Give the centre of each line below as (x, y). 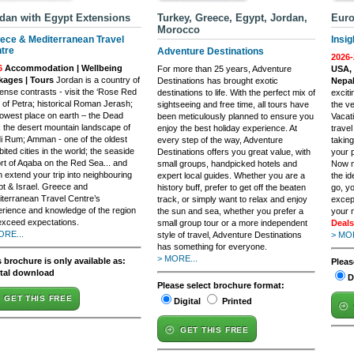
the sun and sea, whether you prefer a (230, 211)
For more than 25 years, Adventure (224, 69)
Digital (187, 301)
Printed (237, 301)
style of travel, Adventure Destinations (230, 235)
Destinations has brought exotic (218, 81)
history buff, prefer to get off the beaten (232, 187)
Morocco (179, 30)
